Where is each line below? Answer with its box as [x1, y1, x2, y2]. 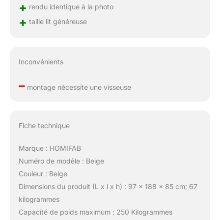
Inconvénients [18, 57, 63, 66]
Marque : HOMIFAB [18, 144, 81, 153]
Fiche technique [18, 121, 70, 130]
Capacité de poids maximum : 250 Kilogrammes [18, 208, 172, 217]
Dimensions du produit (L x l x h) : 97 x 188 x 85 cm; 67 [18, 182, 197, 191]
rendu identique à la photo [27, 2, 113, 11]
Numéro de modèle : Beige [18, 157, 104, 165]
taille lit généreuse [27, 17, 87, 26]
